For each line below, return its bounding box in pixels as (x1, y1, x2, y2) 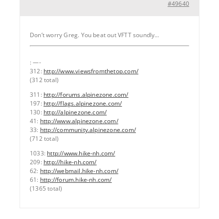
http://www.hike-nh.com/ (47, 149, 115, 157)
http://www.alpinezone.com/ (40, 116, 118, 125)
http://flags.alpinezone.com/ (43, 99, 122, 108)
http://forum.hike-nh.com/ (40, 175, 112, 184)
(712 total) (30, 134, 59, 143)
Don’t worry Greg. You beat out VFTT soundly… (30, 30, 159, 39)
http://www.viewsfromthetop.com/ (43, 66, 139, 75)
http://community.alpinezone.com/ (40, 125, 136, 134)
